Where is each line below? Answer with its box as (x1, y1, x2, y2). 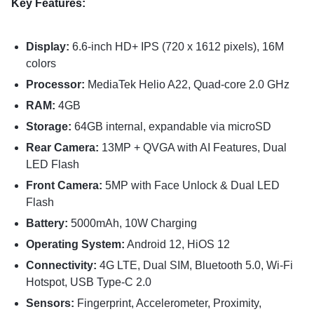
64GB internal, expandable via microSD (71, 121, 271, 133)
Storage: (25, 121, 71, 133)
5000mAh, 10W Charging (67, 217, 197, 230)
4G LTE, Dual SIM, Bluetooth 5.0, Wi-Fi (96, 259, 293, 272)
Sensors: (25, 297, 74, 310)
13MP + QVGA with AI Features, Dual (98, 142, 287, 154)
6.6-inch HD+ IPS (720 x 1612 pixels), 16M (69, 41, 284, 53)
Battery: (25, 217, 68, 230)
